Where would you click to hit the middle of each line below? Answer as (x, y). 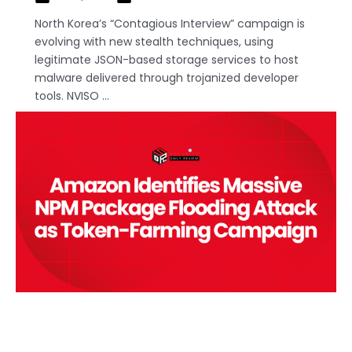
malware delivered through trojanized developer (167, 78)
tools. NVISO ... (72, 96)
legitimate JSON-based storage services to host (167, 60)
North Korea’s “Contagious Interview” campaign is (170, 24)
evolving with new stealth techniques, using (154, 42)
